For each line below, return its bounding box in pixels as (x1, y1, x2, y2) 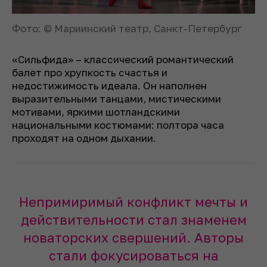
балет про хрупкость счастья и (12, 66, 167, 79)
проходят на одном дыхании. (12, 132, 156, 145)
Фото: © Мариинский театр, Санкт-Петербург (12, 22, 241, 35)
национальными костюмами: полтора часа (12, 119, 224, 132)
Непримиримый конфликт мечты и (19, 194, 248, 210)
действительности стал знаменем (20, 212, 247, 228)
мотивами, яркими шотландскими (12, 105, 180, 119)
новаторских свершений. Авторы (23, 229, 244, 246)
